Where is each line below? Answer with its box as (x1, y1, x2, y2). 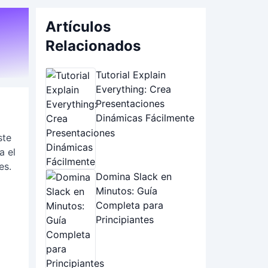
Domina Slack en (96, 170, 172, 182)
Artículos (45, 18, 111, 35)
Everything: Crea (96, 83, 171, 95)
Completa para (96, 199, 163, 211)
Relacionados (45, 37, 141, 54)
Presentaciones (96, 98, 165, 109)
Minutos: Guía (96, 185, 157, 197)
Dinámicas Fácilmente (96, 112, 194, 124)
